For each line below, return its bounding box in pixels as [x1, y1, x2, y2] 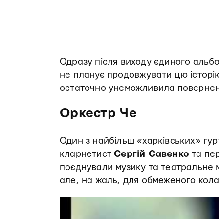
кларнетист [60, 150, 114, 159]
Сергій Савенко [114, 150, 190, 159]
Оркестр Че [60, 107, 137, 120]
